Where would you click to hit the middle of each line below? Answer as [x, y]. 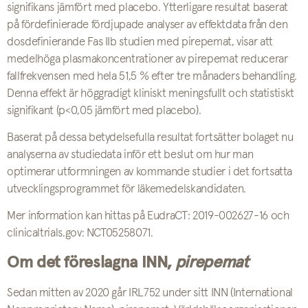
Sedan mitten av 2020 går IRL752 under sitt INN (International [150, 293]
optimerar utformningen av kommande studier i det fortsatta [150, 172]
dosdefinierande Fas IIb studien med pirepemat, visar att [140, 42]
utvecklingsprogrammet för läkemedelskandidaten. [127, 189]
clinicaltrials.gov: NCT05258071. [80, 233]
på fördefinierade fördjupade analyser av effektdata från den [147, 25]
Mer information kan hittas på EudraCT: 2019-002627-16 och [148, 216]
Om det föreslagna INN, [91, 262]
